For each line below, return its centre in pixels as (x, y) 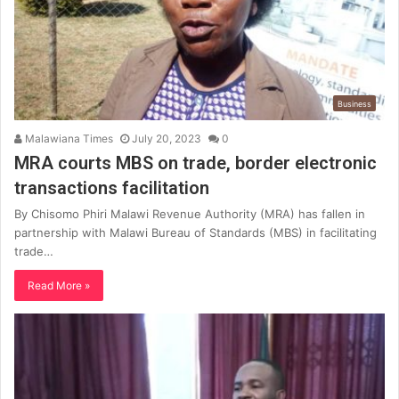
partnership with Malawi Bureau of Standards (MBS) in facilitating (195, 232)
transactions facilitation (112, 187)
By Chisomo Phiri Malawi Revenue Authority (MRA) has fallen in (190, 213)
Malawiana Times (68, 138)
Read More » (59, 285)
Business (354, 103)
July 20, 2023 (167, 138)
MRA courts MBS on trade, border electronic (195, 163)
